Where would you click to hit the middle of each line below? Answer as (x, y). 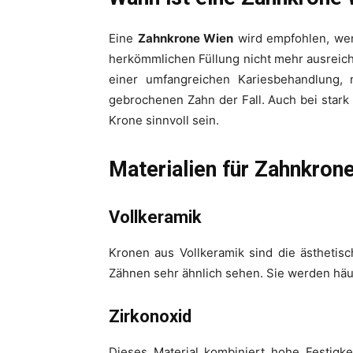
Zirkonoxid (150, 317)
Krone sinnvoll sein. (164, 121)
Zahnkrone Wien (186, 39)
